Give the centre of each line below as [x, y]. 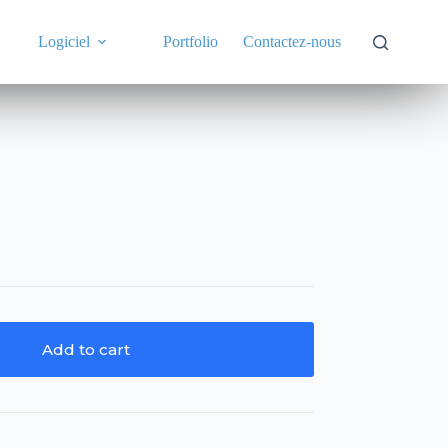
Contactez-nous [291, 41]
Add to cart [86, 349]
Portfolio [190, 41]
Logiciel [63, 41]
